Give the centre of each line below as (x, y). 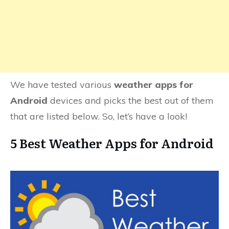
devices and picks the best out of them (131, 101)
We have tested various (62, 85)
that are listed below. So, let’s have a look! (99, 117)
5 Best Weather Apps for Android (112, 143)
